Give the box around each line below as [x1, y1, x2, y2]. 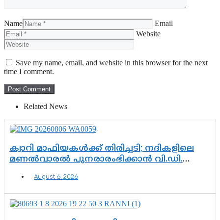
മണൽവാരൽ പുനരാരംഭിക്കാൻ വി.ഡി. [9, 154, 183, 165]
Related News [24, 102, 67, 111]
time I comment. [4, 67, 54, 76]
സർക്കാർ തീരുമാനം [9, 165, 101, 176]
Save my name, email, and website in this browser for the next [16, 58, 208, 67]
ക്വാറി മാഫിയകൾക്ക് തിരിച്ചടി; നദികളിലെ [9, 143, 194, 155]
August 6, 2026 [34, 173, 78, 181]
